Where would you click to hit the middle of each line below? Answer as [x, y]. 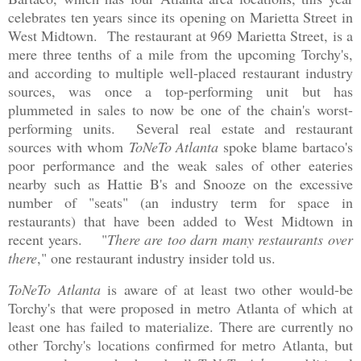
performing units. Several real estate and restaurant [180, 129]
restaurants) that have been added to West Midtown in [180, 221]
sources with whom [68, 147]
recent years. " [58, 240]
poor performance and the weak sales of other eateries [180, 166]
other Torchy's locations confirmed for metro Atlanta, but [180, 345]
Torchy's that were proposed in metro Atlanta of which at [180, 308]
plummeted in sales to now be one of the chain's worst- [180, 110]
